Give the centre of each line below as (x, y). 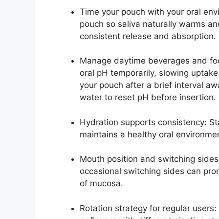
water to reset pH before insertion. (148, 98)
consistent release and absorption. (148, 36)
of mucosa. (101, 184)
